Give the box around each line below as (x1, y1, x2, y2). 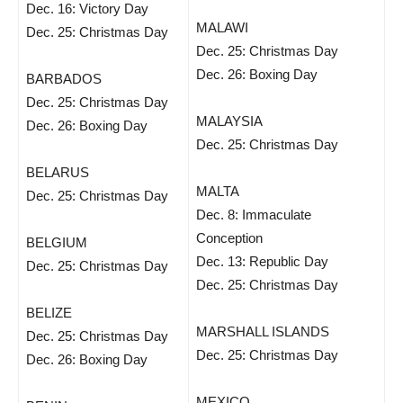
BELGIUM (26, 235, 87, 250)
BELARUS (26, 165, 89, 180)
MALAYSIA (196, 113, 263, 129)
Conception (196, 230, 263, 246)
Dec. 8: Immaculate (196, 207, 311, 222)
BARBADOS (26, 71, 102, 86)
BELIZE (26, 305, 72, 320)
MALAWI (196, 20, 248, 35)
